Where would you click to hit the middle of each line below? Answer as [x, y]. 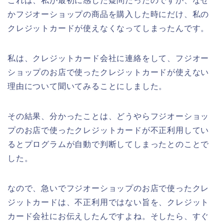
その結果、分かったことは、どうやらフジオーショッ [108, 116]
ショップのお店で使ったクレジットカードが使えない [108, 72]
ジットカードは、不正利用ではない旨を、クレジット [108, 202]
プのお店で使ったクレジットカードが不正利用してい [108, 130]
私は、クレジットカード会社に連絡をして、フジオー [108, 58]
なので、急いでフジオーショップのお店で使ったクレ [108, 188]
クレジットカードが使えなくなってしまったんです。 [108, 28]
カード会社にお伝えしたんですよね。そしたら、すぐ [108, 216]
